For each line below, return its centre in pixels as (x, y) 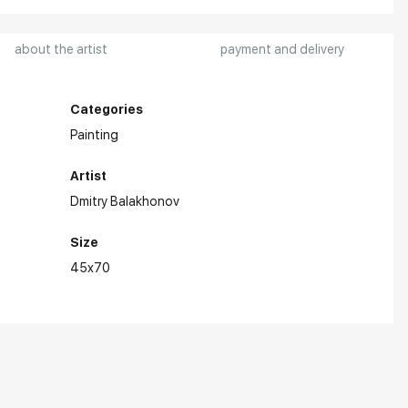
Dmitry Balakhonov (125, 201)
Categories (107, 109)
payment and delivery (283, 49)
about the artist (61, 49)
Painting (95, 135)
